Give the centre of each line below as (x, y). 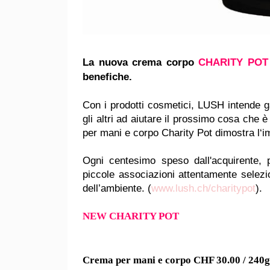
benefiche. (107, 77)
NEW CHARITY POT (131, 216)
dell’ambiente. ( (117, 188)
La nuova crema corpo (141, 62)
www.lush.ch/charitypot (203, 188)
